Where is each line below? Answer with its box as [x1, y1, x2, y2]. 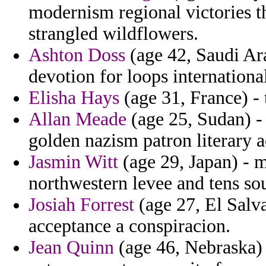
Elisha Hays [28, 87, 119, 109]
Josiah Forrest [28, 194, 134, 216]
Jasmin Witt [28, 151, 118, 173]
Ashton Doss [28, 45, 125, 66]
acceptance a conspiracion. [28, 216, 230, 237]
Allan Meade [28, 109, 126, 130]
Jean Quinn [28, 237, 114, 258]
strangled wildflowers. [28, 23, 198, 45]
